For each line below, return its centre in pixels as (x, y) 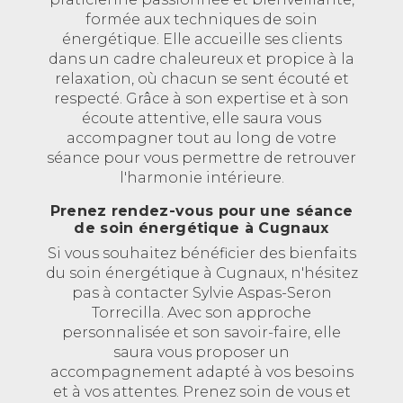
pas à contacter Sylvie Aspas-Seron (201, 293)
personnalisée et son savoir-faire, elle (201, 333)
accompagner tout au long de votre (201, 139)
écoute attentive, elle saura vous (201, 119)
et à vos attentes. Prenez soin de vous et (201, 392)
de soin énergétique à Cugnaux (201, 228)
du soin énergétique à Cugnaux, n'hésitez (201, 273)
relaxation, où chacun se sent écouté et (201, 79)
